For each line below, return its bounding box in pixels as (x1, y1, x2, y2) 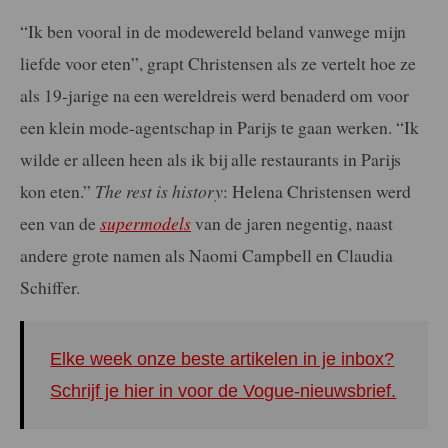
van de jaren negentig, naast (191, 211, 393, 236)
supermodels (100, 211, 191, 236)
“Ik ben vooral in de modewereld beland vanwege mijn (20, 19, 406, 44)
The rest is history (95, 179, 223, 204)
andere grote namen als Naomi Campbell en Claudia (20, 243, 393, 268)
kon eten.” (20, 179, 95, 204)
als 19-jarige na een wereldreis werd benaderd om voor (20, 83, 409, 108)
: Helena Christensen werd (223, 179, 411, 204)
